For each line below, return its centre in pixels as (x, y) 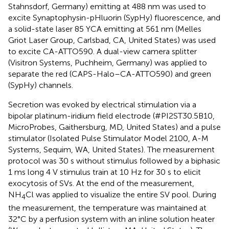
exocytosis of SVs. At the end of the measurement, (101, 183)
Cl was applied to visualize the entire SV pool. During (121, 194)
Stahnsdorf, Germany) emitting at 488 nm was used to (107, 6)
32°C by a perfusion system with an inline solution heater (111, 219)
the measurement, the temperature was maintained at (107, 208)
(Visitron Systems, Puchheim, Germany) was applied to (108, 63)
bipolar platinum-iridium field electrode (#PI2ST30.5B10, (111, 116)
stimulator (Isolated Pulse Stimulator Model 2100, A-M (108, 138)
